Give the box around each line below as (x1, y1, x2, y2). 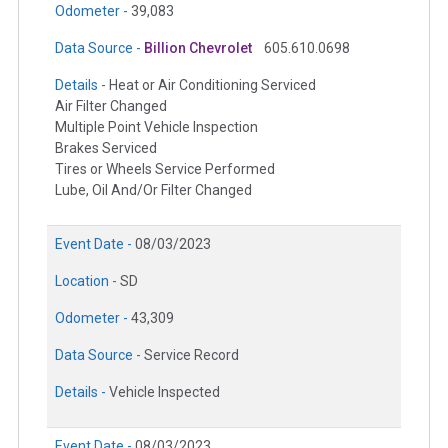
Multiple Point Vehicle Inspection (55, 119, 258, 136)
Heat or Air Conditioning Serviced (109, 77, 316, 94)
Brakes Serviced (55, 140, 157, 157)
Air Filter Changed (55, 98, 167, 115)
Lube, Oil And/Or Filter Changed (55, 182, 252, 199)
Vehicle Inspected (109, 384, 220, 401)
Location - (55, 273, 120, 290)
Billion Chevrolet (144, 40, 252, 57)
